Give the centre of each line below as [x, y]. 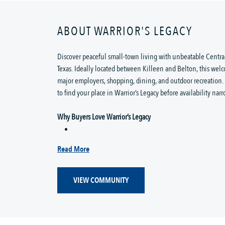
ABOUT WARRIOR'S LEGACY [125, 31]
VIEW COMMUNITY [101, 181]
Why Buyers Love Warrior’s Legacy [104, 117]
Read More [73, 149]
